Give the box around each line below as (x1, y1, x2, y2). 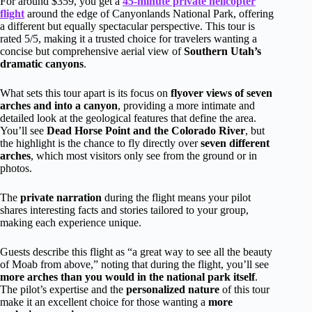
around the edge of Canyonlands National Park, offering (24, 7, 274, 19)
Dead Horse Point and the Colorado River (47, 124, 245, 136)
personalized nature (126, 283, 219, 295)
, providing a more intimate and (118, 99, 255, 111)
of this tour (219, 283, 270, 295)
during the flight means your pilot (102, 191, 251, 203)
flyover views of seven (171, 86, 272, 99)
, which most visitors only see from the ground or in (31, 149, 257, 162)
